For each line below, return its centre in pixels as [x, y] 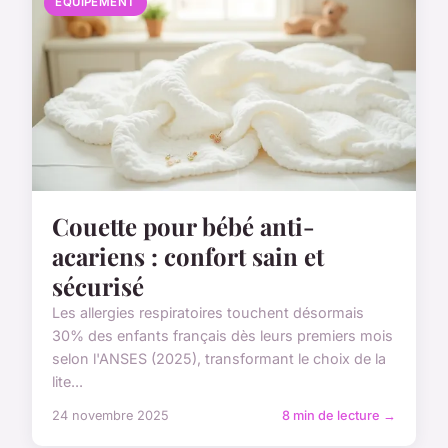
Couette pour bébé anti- [183, 226]
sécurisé [98, 286]
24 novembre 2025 [110, 416]
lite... [67, 382]
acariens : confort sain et [188, 256]
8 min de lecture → [339, 416]
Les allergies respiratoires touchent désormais [208, 313]
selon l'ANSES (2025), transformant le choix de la [219, 359]
